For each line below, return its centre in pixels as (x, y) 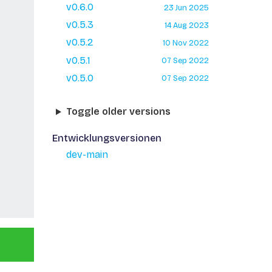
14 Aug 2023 (186, 25)
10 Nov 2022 (185, 42)
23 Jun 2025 (186, 7)
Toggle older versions (118, 112)
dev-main (87, 155)
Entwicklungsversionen (107, 138)
